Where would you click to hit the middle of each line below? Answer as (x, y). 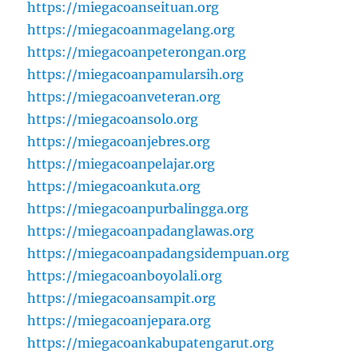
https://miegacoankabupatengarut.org (151, 343)
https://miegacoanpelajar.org (121, 164)
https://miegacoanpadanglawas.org (141, 231)
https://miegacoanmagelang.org (131, 30)
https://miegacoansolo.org (113, 119)
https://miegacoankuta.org (114, 187)
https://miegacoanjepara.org (119, 321)
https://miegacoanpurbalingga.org (138, 209)
